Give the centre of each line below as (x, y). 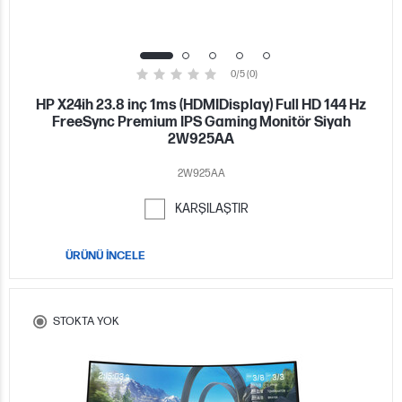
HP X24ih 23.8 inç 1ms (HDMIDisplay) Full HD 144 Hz (201, 105)
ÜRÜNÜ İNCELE (105, 255)
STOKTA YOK (86, 321)
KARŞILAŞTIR (212, 208)
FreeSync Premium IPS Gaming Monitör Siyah (201, 122)
